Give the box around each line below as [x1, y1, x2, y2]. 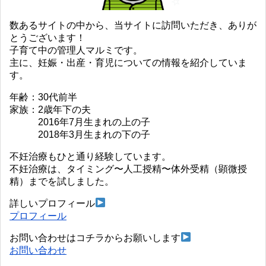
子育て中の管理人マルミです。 [9, 45, 142, 55]
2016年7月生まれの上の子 [9, 116, 150, 127]
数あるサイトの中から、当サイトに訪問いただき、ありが [9, 20, 256, 30]
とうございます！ [9, 32, 85, 43]
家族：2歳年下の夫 [9, 104, 91, 115]
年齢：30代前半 [9, 91, 77, 102]
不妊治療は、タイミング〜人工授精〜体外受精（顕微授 [9, 163, 247, 174]
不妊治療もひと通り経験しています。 [9, 151, 171, 161]
